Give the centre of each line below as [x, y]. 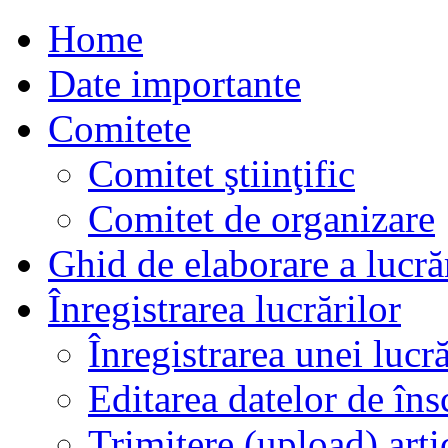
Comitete [119, 128]
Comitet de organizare [261, 218]
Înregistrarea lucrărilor [224, 308]
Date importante [174, 83]
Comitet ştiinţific [221, 173]
